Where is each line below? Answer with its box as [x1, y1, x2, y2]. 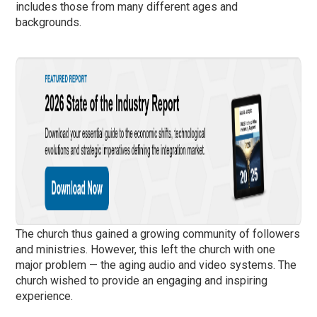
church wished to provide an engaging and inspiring [16, 273, 268, 287]
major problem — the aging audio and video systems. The [16, 258, 297, 272]
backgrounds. [16, 15, 82, 29]
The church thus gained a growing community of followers [16, 226, 301, 241]
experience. [16, 289, 74, 303]
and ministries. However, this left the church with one [16, 242, 276, 256]
